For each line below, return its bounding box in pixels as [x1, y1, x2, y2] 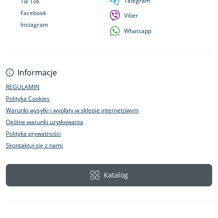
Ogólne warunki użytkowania [6, 118, 83, 126]
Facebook [20, 9, 46, 17]
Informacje [18, 67, 57, 78]
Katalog [104, 170, 128, 180]
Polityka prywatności [6, 129, 61, 138]
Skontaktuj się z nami [6, 141, 63, 149]
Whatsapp [124, 26, 151, 35]
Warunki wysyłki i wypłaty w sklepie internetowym [6, 106, 139, 114]
